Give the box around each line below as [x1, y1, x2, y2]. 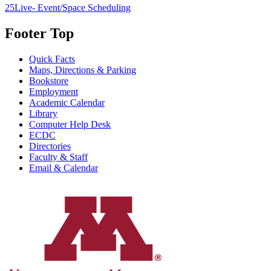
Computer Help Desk [29, 119, 111, 129]
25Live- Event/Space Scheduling [5, 2, 131, 13]
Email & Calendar [29, 163, 98, 173]
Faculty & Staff [29, 152, 88, 162]
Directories [29, 141, 71, 151]
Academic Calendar [29, 97, 105, 108]
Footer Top [5, 25, 74, 42]
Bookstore [29, 76, 68, 86]
